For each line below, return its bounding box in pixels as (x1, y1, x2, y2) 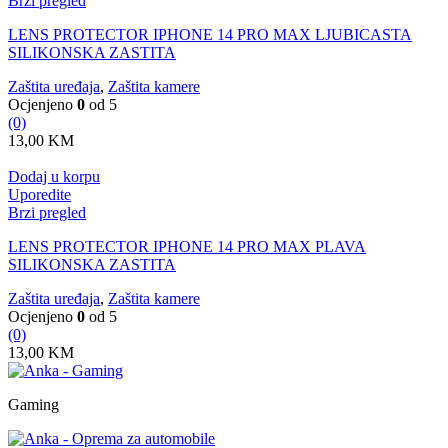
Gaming (8, 396, 59, 414)
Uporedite (8, 186, 71, 204)
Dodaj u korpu (8, 168, 100, 186)
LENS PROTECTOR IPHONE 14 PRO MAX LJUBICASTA (8, 26, 412, 44)
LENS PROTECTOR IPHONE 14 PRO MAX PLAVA (8, 238, 366, 256)
